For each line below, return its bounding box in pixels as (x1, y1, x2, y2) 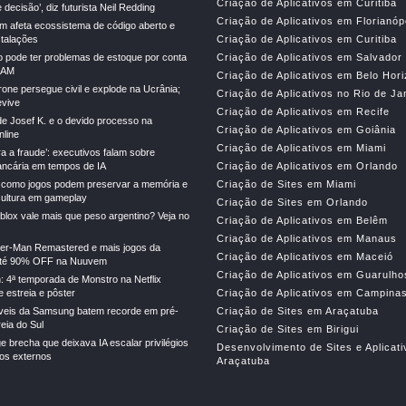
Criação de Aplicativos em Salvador (217, 52, 402, 63)
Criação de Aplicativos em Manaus (217, 233, 397, 244)
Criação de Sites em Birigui (217, 324, 359, 334)
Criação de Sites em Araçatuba (217, 305, 379, 316)
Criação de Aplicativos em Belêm (217, 215, 388, 226)
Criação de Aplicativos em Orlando (217, 160, 398, 171)
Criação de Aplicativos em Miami (217, 142, 386, 153)
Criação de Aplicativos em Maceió (217, 251, 393, 262)
